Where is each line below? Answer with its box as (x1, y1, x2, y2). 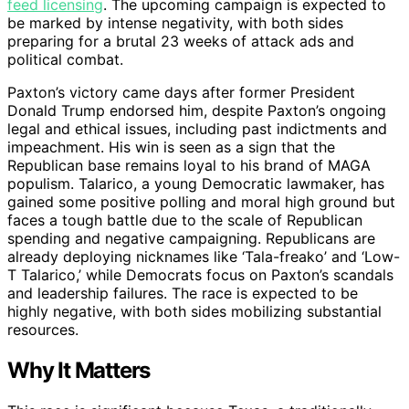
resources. (7, 320, 79, 339)
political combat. (7, 49, 123, 68)
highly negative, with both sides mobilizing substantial (7, 301, 382, 320)
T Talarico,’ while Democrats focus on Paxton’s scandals (7, 265, 393, 284)
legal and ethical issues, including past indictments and (7, 119, 387, 138)
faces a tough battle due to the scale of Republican (7, 210, 362, 229)
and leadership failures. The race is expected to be (7, 283, 358, 302)
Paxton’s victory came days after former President (7, 82, 355, 101)
